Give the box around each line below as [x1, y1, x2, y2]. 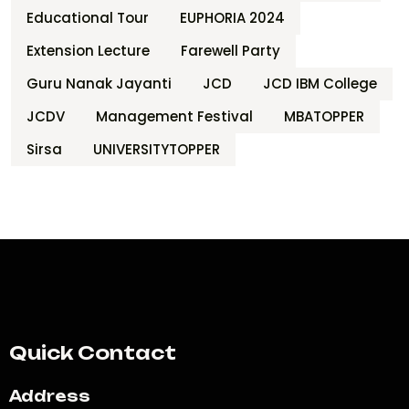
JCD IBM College [263, 73, 377, 93]
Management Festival [96, 106, 253, 126]
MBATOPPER [284, 106, 364, 126]
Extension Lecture [26, 40, 150, 60]
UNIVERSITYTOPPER [93, 139, 220, 159]
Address [9, 386, 90, 405]
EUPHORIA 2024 [180, 7, 285, 27]
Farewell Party [181, 40, 280, 60]
